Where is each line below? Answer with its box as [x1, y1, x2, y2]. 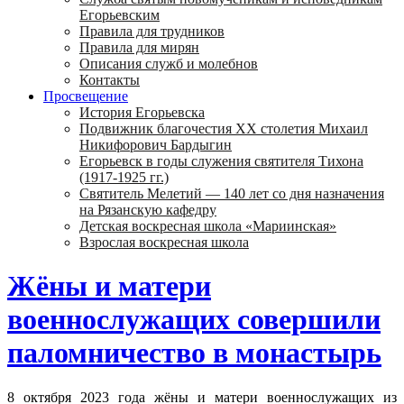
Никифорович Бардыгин [79, 137, 232, 152]
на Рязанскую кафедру [79, 202, 216, 217]
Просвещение [43, 88, 128, 104]
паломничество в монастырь [7, 336, 381, 370]
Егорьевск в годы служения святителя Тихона [79, 153, 363, 169]
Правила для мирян [79, 40, 199, 55]
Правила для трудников [79, 23, 225, 39]
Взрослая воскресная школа [79, 234, 249, 250]
